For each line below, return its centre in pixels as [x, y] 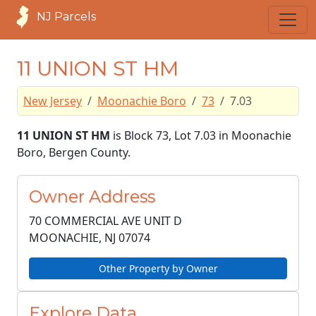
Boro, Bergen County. [74, 152]
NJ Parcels [66, 17]
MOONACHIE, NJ [72, 238]
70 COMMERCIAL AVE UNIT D [105, 221]
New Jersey [53, 101]
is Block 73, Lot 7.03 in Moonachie [201, 135]
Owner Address [92, 196]
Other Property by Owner [158, 268]
